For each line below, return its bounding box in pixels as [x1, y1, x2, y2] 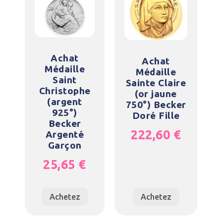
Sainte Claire [125, 77, 186, 88]
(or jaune [135, 88, 177, 99]
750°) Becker [125, 99, 186, 110]
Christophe [39, 85, 91, 96]
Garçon [48, 140, 82, 151]
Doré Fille [132, 110, 180, 121]
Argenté [45, 129, 84, 140]
